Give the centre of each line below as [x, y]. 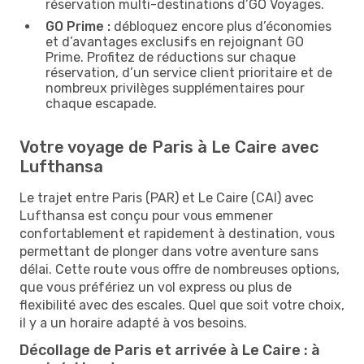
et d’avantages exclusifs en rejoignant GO [175, 41]
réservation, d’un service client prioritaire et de [189, 72]
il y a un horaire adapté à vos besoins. [133, 323]
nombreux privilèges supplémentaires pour [175, 88]
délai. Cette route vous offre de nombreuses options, [180, 269]
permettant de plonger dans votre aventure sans [169, 251]
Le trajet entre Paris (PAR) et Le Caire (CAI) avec [167, 197]
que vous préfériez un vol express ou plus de [156, 287]
